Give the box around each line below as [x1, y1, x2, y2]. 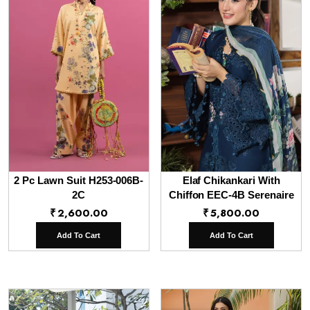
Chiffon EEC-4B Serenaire [168, 188, 294, 201]
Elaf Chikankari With [182, 174, 280, 186]
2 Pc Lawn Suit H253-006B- [14, 174, 144, 186]
